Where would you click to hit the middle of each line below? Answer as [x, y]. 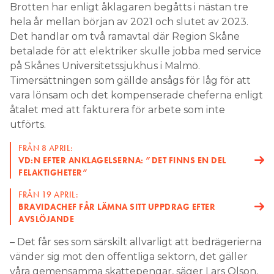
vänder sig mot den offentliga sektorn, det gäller [129, 257]
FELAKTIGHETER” [53, 172]
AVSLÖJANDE [46, 219]
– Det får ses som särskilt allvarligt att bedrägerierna [136, 242]
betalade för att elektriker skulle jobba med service [135, 51]
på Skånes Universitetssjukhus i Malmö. [105, 66]
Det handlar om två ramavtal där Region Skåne [125, 36]
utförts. [29, 124]
